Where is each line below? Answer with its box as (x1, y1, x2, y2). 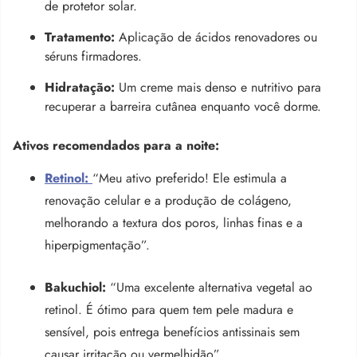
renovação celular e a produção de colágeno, (45, 190, 292, 210)
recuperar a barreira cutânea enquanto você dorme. (45, 96, 321, 116)
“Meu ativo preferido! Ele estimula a (92, 168, 287, 187)
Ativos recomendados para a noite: (13, 135, 219, 155)
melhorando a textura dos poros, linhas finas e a (45, 213, 303, 232)
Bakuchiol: (45, 277, 106, 296)
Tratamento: (45, 27, 115, 46)
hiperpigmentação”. (45, 235, 150, 254)
